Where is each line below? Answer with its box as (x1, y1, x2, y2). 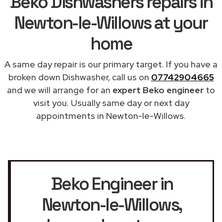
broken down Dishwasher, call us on (8, 71, 151, 83)
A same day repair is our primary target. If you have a (4, 58, 218, 70)
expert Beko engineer (112, 84, 204, 96)
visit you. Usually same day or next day (33, 97, 189, 109)
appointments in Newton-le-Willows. (36, 110, 186, 121)
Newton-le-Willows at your (14, 11, 208, 34)
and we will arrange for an (7, 84, 112, 96)
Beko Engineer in (51, 172, 173, 195)
